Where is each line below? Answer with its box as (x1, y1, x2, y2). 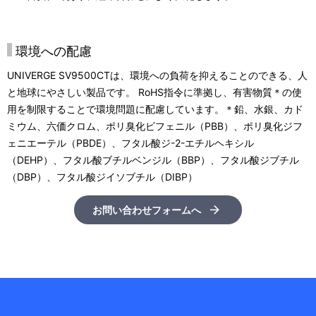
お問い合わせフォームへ (92, 204, 201, 216)
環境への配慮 (16, 44, 92, 59)
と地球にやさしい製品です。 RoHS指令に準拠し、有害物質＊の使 (7, 86, 302, 98)
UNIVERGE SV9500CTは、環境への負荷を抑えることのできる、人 (7, 69, 308, 81)
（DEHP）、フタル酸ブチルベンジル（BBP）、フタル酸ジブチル (7, 154, 299, 166)
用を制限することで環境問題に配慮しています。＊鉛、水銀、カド (7, 103, 303, 115)
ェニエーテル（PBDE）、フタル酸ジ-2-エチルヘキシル (7, 137, 254, 149)
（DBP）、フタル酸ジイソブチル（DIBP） (7, 171, 197, 183)
